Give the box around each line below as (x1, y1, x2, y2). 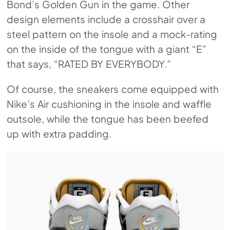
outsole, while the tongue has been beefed (7, 112, 208, 125)
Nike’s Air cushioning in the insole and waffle (7, 97, 212, 110)
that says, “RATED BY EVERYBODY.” (7, 57, 171, 70)
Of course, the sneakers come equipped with (7, 82, 219, 95)
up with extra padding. (7, 127, 112, 140)
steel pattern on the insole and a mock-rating (7, 27, 217, 40)
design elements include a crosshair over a (7, 12, 205, 25)
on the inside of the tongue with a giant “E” (7, 42, 206, 55)
